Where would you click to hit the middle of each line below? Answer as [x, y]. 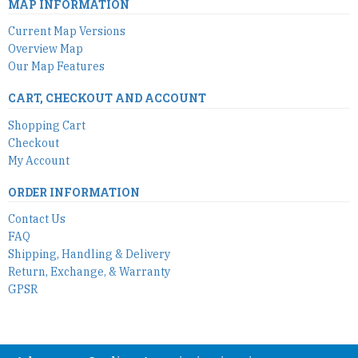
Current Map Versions [67, 32]
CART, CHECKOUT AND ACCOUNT [107, 98]
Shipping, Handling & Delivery [89, 255]
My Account [39, 160]
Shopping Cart [47, 125]
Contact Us [37, 219]
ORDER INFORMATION [74, 192]
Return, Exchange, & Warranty [89, 272]
